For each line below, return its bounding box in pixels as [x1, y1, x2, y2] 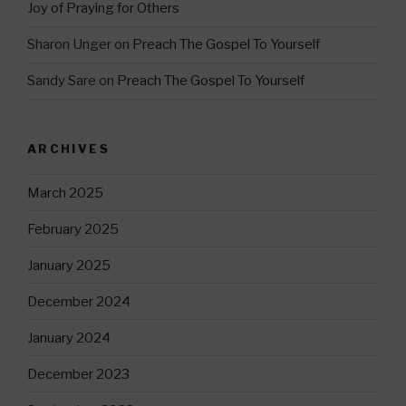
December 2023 [27, 365, 130, 382]
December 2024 [27, 293, 130, 310]
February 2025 [27, 220, 119, 237]
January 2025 [27, 256, 111, 274]
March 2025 [27, 184, 103, 201]
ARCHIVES [27, 140, 110, 156]
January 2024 [27, 329, 111, 346]
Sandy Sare [27, 72, 96, 90]
